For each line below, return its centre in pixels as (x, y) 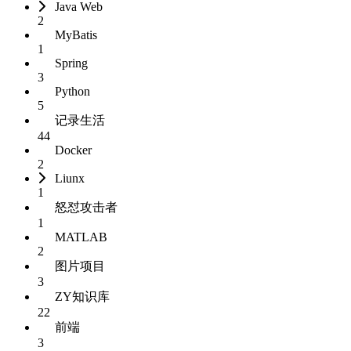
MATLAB (81, 237)
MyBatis (76, 34)
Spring (71, 63)
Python (72, 91)
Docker (73, 150)
